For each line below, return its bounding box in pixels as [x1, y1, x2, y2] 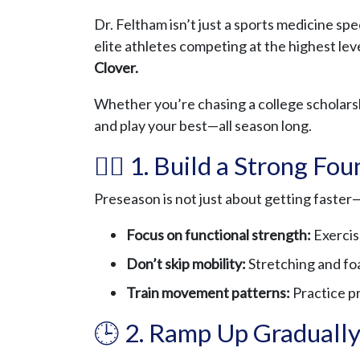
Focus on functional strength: [126, 226, 311, 244]
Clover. [94, 59, 138, 77]
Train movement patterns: [126, 284, 290, 302]
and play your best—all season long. [94, 117, 312, 135]
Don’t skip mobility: [126, 255, 246, 273]
